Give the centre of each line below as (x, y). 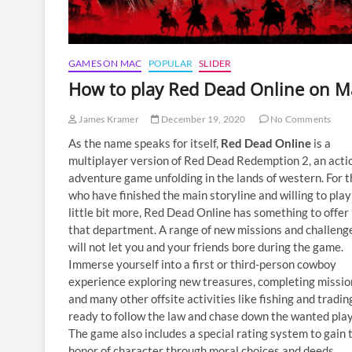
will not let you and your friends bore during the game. (206, 246)
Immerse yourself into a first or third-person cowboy (202, 264)
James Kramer (108, 119)
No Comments (300, 119)
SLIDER (215, 63)
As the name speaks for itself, (145, 143)
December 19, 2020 (203, 119)
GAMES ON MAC (105, 63)
